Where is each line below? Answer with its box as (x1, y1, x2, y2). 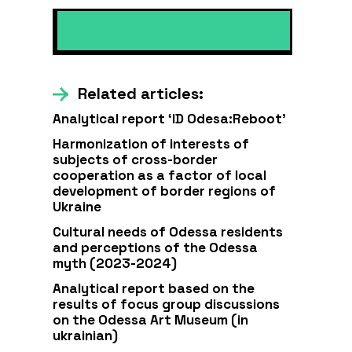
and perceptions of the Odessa (53, 239, 258, 256)
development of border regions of (53, 182, 277, 200)
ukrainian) (53, 327, 119, 344)
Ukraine (53, 198, 102, 215)
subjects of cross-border (53, 151, 218, 168)
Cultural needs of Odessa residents (53, 223, 284, 240)
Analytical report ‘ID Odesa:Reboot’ (53, 110, 287, 127)
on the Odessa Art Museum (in (53, 311, 249, 328)
